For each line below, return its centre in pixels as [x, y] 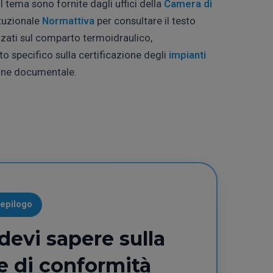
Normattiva [68, 20]
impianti [187, 55]
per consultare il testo [145, 20]
